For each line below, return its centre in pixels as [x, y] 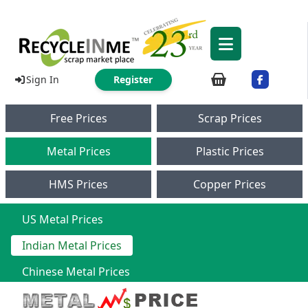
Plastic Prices [230, 151]
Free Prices [78, 118]
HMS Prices [78, 184]
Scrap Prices [230, 118]
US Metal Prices [63, 219]
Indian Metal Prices [72, 245]
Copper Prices [230, 184]
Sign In [42, 79]
